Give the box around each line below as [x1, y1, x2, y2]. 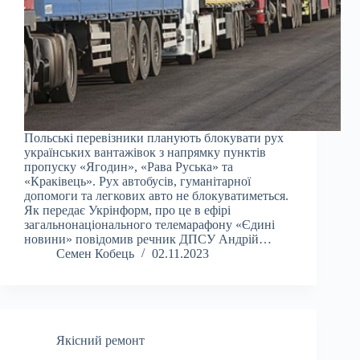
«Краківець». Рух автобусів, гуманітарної [24, 174, 251, 189]
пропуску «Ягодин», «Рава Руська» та [24, 160, 233, 174]
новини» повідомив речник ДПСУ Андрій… [24, 232, 272, 247]
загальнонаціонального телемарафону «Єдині [24, 218, 275, 232]
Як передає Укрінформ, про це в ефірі [24, 203, 231, 218]
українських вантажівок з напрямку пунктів [24, 145, 266, 160]
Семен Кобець [56, 247, 134, 261]
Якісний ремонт [56, 333, 145, 348]
